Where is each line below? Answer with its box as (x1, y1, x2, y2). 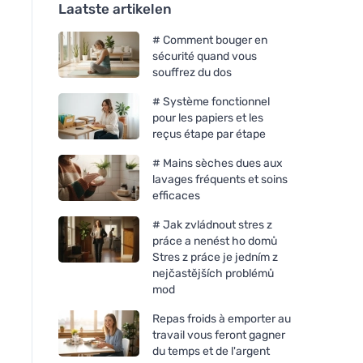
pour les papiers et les (152, 110, 263, 125)
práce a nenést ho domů (152, 233, 277, 248)
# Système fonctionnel (152, 94, 270, 109)
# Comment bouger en (152, 32, 267, 47)
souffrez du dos (152, 65, 232, 79)
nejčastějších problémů (152, 266, 274, 280)
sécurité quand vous (152, 49, 257, 63)
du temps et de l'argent (152, 344, 270, 358)
